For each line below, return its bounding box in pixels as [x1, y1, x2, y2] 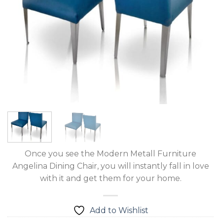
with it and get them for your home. [39, 174, 182, 184]
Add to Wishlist [89, 206, 148, 216]
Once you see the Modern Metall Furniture [25, 149, 196, 159]
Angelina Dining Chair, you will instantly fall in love [12, 161, 209, 171]
